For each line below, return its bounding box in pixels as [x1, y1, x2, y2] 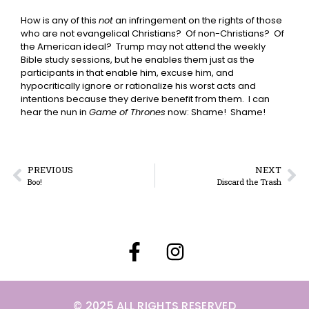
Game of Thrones [89, 105, 166, 119]
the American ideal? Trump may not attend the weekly [21, 39, 266, 53]
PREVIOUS [28, 163, 73, 175]
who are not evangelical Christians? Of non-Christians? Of [21, 26, 284, 40]
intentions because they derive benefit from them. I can [21, 92, 270, 106]
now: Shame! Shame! [166, 105, 266, 119]
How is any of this [21, 13, 99, 27]
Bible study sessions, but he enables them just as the [21, 52, 255, 66]
